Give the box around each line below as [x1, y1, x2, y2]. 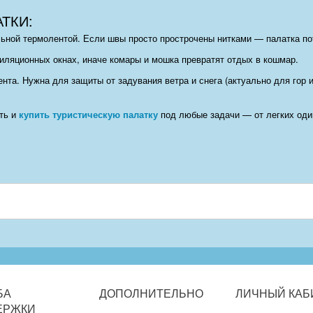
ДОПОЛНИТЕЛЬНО [99, 285, 203, 302]
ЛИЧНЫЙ [235, 285, 286, 302]
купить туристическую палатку [19, 108, 158, 122]
